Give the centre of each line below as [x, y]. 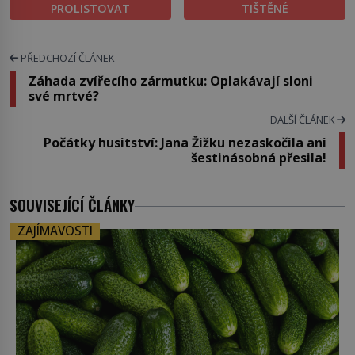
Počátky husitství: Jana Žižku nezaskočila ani [185, 143]
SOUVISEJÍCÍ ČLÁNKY [72, 205]
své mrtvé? [64, 96]
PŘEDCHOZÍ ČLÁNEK [66, 58]
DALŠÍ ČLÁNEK [303, 120]
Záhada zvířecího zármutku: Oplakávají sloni [171, 81]
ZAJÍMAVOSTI [55, 231]
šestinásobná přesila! [259, 158]
